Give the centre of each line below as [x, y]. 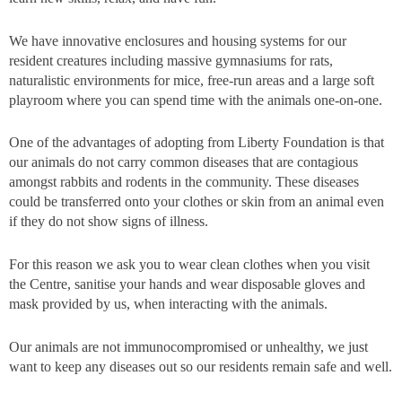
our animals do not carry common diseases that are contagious [184, 162]
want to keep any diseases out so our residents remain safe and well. [201, 366]
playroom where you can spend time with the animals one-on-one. [196, 99]
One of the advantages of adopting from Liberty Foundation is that [197, 142]
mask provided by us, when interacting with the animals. [168, 303]
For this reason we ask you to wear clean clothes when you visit [189, 263]
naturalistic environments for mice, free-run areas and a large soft [192, 79]
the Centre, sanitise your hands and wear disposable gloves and [187, 283]
